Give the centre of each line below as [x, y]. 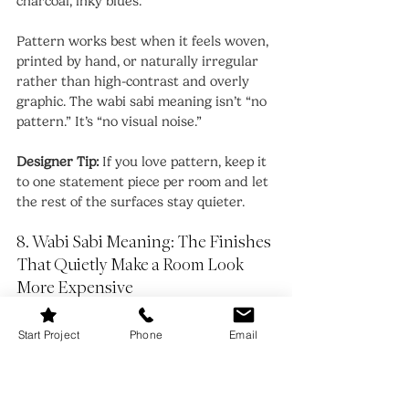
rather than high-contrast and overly [135, 81]
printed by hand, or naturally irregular [139, 61]
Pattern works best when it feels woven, [144, 41]
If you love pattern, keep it [184, 161]
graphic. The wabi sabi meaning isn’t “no [143, 101]
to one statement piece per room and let [144, 181]
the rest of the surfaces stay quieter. [131, 201]
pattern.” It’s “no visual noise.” [109, 121]
